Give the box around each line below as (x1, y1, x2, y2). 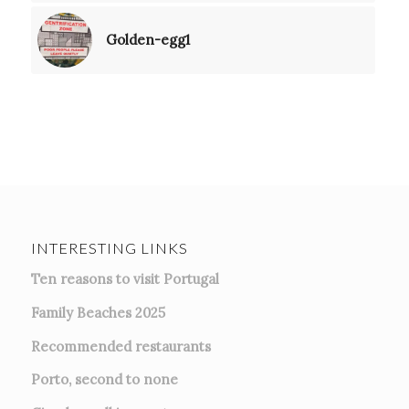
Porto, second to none (30, 371, 178, 389)
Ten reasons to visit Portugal (30, 270, 219, 288)
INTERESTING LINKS (30, 239, 188, 258)
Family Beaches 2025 (30, 303, 165, 321)
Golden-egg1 (105, 31, 190, 49)
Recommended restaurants (30, 337, 211, 355)
